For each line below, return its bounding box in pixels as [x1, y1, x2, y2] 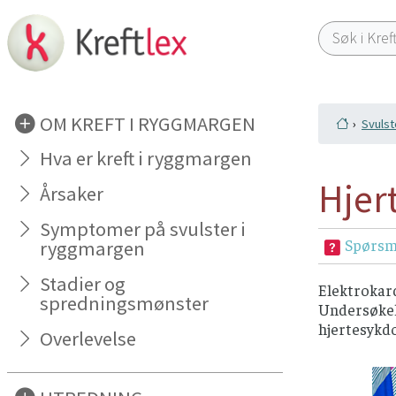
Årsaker [40, 181, 104, 207]
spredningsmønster [40, 291, 209, 316]
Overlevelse [40, 326, 137, 352]
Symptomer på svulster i [40, 217, 247, 242]
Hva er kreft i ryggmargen [40, 146, 253, 171]
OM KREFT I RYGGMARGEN [40, 110, 256, 136]
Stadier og [40, 271, 126, 297]
